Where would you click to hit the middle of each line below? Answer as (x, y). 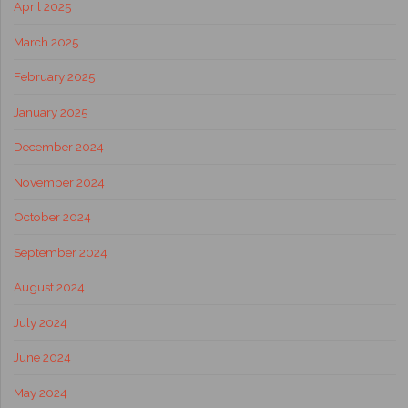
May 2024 (40, 392)
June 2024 (42, 357)
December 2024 (58, 147)
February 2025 (54, 77)
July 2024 (40, 322)
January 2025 (50, 112)
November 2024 (59, 182)
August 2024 (49, 287)
